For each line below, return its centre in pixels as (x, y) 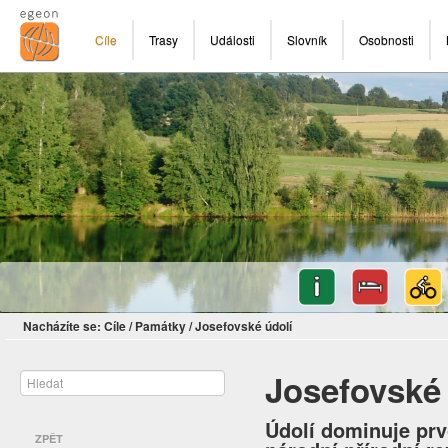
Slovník (307, 39)
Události (232, 39)
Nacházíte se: (62, 326)
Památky (160, 326)
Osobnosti (386, 39)
